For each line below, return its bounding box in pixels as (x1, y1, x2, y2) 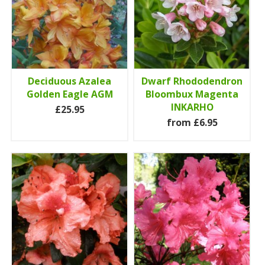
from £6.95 (166, 115, 218, 129)
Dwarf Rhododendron (141, 74, 243, 88)
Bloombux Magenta (146, 87, 238, 101)
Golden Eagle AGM (26, 87, 113, 101)
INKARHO (170, 100, 214, 114)
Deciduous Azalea (28, 74, 111, 88)
